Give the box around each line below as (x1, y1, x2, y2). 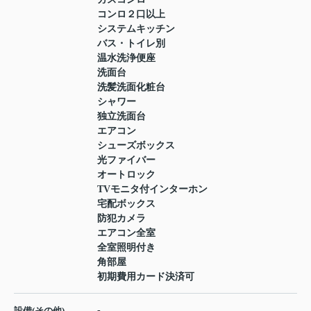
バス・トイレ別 (97, 38, 165, 49)
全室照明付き (97, 242, 155, 253)
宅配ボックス (97, 199, 155, 210)
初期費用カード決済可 (97, 271, 194, 283)
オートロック (97, 169, 155, 180)
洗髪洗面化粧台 (97, 82, 165, 93)
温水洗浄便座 (97, 53, 155, 64)
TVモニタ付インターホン (97, 184, 208, 195)
